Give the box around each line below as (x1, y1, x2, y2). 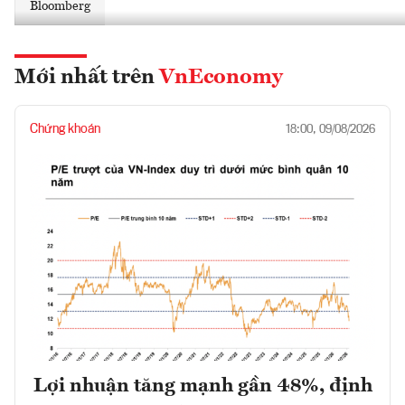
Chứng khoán (30, 123, 100, 137)
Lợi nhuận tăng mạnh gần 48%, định (33, 376, 372, 397)
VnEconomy (159, 67, 283, 89)
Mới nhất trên (14, 67, 159, 89)
